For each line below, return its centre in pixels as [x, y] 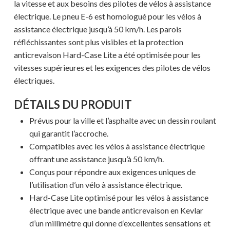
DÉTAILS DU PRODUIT [73, 105]
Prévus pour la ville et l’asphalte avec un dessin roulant [122, 121]
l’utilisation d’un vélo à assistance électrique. [106, 185]
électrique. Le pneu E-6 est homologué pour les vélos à [107, 16]
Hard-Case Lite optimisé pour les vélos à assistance [119, 198]
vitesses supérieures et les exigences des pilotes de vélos [112, 68]
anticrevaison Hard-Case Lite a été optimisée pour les [107, 55]
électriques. [34, 81]
